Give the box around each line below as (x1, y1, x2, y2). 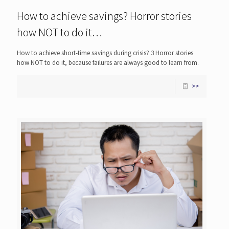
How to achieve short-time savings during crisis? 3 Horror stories (17, 48, 193, 57)
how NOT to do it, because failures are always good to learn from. (17, 58, 199, 67)
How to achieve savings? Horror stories (17, 8, 192, 23)
